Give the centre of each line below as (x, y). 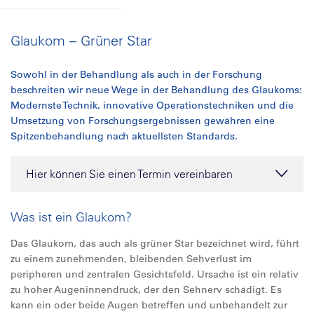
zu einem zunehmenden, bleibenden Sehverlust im (131, 259)
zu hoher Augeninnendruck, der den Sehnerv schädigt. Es (146, 289)
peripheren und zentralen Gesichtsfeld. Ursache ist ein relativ (155, 274)
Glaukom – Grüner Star (81, 40)
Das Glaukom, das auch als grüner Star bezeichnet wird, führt (155, 243)
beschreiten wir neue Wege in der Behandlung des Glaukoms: (156, 90)
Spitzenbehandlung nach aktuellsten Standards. (124, 136)
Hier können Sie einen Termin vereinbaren (129, 174)
